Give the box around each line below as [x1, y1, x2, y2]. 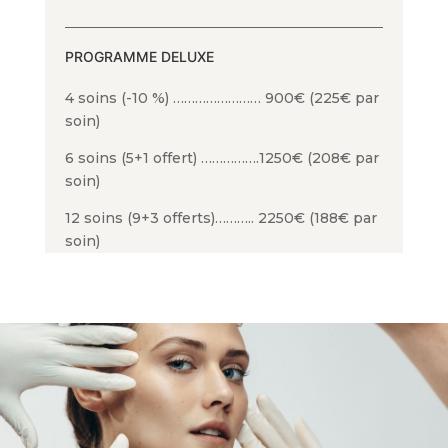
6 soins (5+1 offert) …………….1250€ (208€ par [64, 148, 379, 167]
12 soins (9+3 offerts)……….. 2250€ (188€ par [64, 208, 377, 227]
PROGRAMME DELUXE [64, 47, 214, 65]
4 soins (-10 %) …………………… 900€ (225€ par [64, 88, 379, 107]
